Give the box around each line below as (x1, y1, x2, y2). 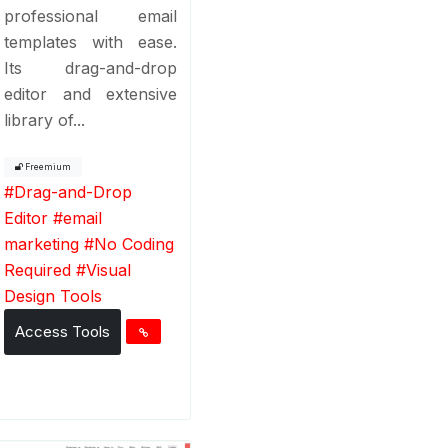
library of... (4, 109, 86, 130)
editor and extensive (4, 83, 178, 104)
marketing (4, 233, 80, 254)
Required (4, 259, 72, 280)
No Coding (94, 233, 175, 254)
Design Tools (4, 285, 103, 306)
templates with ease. (4, 31, 178, 52)
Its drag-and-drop (4, 57, 178, 78)
